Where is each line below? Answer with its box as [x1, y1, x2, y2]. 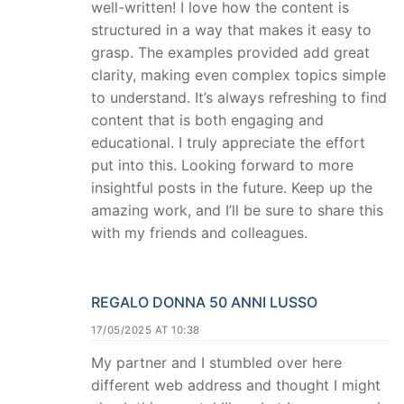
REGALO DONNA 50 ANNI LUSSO [91, 292, 317, 311]
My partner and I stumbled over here [91, 353, 342, 372]
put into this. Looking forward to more [91, 156, 353, 175]
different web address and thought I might [91, 375, 381, 394]
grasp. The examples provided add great [91, 43, 370, 62]
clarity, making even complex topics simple [91, 66, 386, 85]
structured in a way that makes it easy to [91, 21, 372, 40]
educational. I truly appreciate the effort [91, 133, 365, 152]
